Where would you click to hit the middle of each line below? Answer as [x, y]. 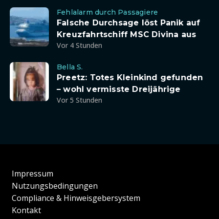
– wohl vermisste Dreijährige [119, 89]
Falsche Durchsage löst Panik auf [129, 23]
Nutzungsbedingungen [55, 186]
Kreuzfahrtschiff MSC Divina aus [127, 34]
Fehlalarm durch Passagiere [108, 12]
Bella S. [70, 67]
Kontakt [26, 210]
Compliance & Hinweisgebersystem [76, 198]
